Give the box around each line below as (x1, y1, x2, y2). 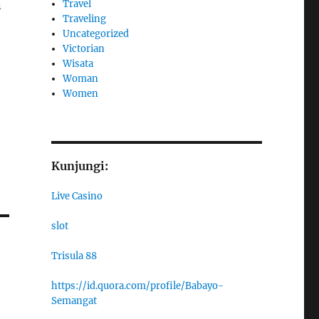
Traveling (63, 12, 107, 25)
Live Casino (51, 189, 103, 202)
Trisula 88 (51, 249, 97, 262)
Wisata (63, 57, 94, 70)
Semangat (51, 294, 97, 307)
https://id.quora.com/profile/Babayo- (51, 279, 224, 292)
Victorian (63, 42, 105, 55)
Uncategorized (63, 27, 130, 40)
